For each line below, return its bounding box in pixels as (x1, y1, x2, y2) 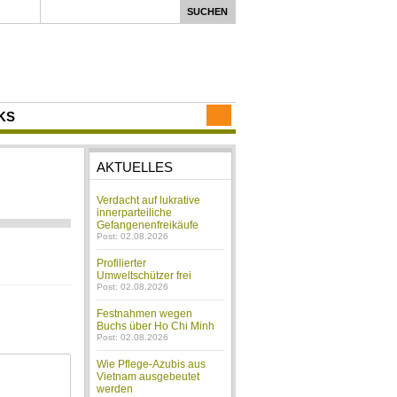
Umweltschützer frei (97, 269, 192, 282)
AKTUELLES (97, 160, 174, 175)
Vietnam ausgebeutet (97, 370, 200, 383)
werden (97, 383, 134, 395)
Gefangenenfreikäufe (97, 219, 199, 231)
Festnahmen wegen (97, 307, 193, 320)
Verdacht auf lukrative (97, 194, 201, 206)
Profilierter (97, 257, 147, 269)
